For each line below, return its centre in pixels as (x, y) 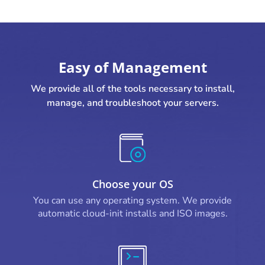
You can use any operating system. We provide (132, 201)
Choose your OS (132, 184)
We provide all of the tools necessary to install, (132, 89)
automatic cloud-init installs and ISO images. (132, 214)
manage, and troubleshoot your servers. (132, 103)
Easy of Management (132, 67)
